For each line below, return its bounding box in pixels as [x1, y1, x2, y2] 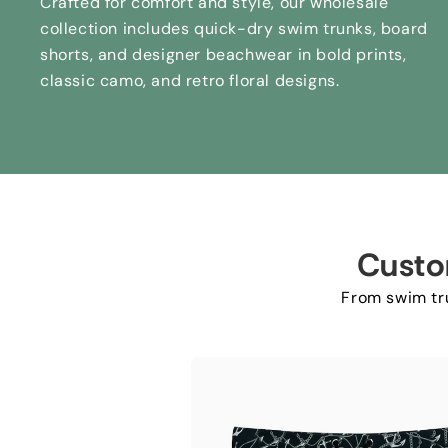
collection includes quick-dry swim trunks [40, 18, 373, 40]
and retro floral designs [151, 70, 336, 92]
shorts [40, 44, 90, 66]
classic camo [40, 70, 144, 92]
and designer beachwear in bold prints [97, 44, 404, 66]
